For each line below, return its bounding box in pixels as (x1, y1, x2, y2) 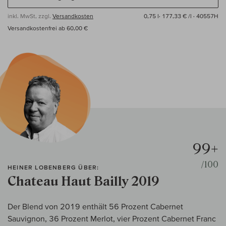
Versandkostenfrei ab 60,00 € (8, 25, 88, 32)
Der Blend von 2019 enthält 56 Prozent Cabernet (8, 202, 183, 211)
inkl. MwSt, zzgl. (8, 13, 52, 20)
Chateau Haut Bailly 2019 (8, 174, 159, 189)
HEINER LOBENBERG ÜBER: (8, 164, 99, 171)
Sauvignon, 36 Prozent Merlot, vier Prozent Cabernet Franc (8, 214, 216, 223)
